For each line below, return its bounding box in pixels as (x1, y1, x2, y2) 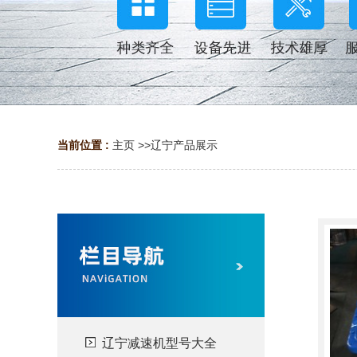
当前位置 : (57, 139, 112, 151)
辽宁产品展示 (151, 139, 218, 151)
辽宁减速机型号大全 (102, 336, 217, 350)
